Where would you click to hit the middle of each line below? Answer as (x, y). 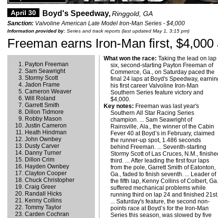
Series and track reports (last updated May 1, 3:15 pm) (127, 31)
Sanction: (20, 23)
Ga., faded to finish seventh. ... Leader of (163, 174)
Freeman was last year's (166, 106)
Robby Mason (43, 119)
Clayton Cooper (46, 173)
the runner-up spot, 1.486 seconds (156, 140)
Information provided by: (36, 31)
